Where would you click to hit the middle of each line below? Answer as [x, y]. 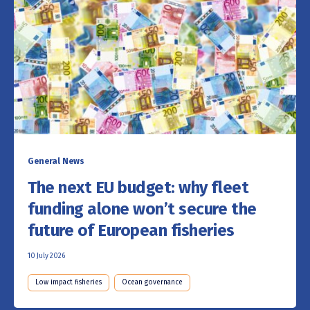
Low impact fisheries [69, 283]
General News [56, 162]
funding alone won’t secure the [142, 209]
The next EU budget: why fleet [138, 188]
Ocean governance [152, 283]
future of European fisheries [131, 231]
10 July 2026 [46, 256]
